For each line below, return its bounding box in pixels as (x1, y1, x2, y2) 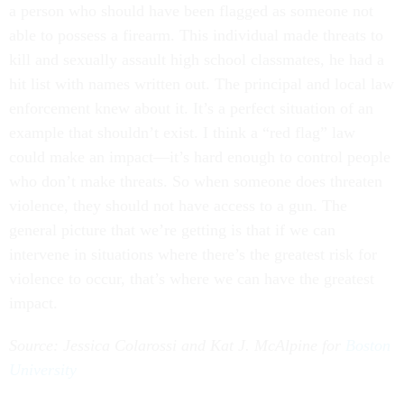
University (9, 360, 77, 379)
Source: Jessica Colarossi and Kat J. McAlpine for (9, 335, 345, 354)
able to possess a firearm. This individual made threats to (9, 25, 383, 44)
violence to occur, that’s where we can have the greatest (9, 269, 374, 288)
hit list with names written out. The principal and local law (9, 74, 394, 93)
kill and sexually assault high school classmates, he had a (9, 50, 384, 69)
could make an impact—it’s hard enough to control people (9, 147, 390, 166)
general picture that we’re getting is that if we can (9, 220, 335, 239)
